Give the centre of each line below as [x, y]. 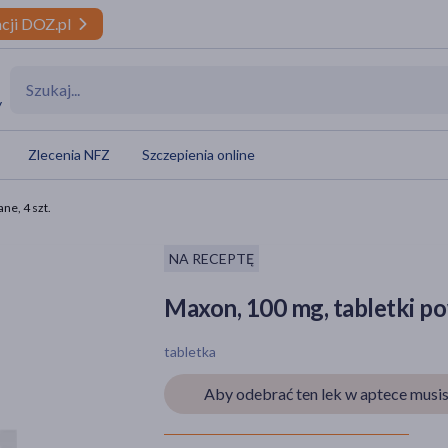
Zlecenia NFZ [69, 154]
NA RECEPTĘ [211, 258]
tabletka [190, 352]
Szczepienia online [198, 154]
